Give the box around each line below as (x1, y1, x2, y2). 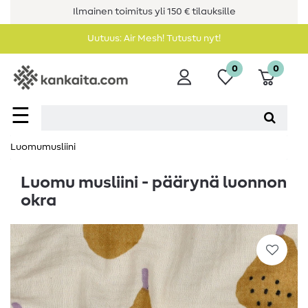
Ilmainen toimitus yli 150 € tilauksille (72, 7, 236, 16)
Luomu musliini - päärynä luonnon (21, 175, 287, 192)
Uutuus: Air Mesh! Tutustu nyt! (87, 34, 221, 43)
